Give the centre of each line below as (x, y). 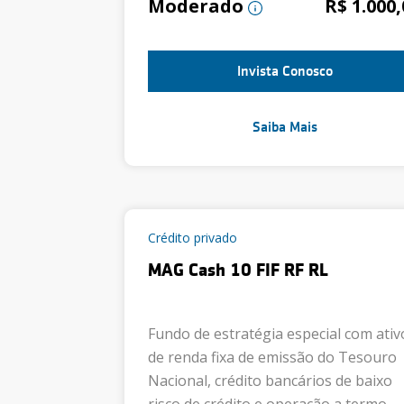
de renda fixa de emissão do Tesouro (272, 357)
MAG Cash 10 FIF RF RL (238, 270)
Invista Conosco (285, 71)
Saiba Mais (285, 127)
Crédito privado (193, 238)
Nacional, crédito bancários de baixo (270, 381)
